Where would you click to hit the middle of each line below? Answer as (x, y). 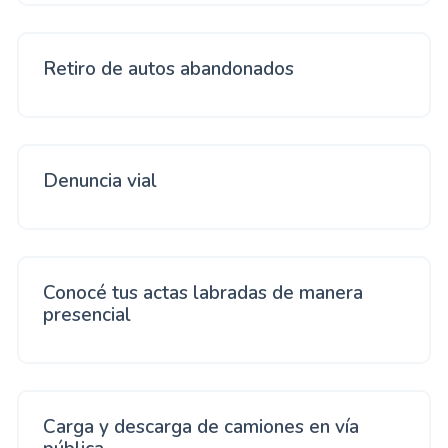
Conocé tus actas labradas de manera (203, 293)
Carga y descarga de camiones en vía (201, 427)
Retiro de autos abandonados (168, 69)
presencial (87, 315)
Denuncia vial (100, 181)
